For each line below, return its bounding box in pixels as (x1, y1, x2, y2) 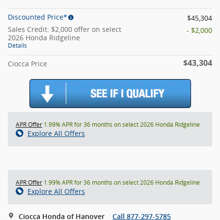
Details (8, 41, 27, 50)
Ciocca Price (8, 58, 47, 68)
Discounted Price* (8, 12, 67, 22)
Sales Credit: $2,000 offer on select (8, 24, 121, 34)
